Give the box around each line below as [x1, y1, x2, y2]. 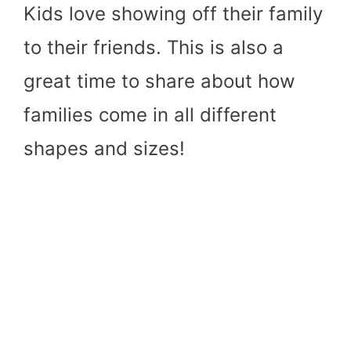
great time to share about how [24, 69, 295, 92]
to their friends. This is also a [24, 35, 284, 59]
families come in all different [24, 103, 277, 126]
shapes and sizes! [24, 136, 185, 160]
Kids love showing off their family [24, 2, 323, 25]
